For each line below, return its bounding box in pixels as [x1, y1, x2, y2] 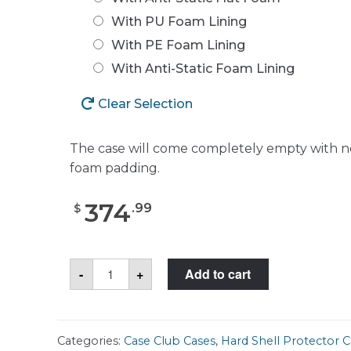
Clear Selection [97, 96, 193, 111]
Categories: [56, 333, 124, 348]
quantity [92, 306, 145, 321]
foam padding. [69, 160, 160, 175]
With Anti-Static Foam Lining [110, 60, 295, 76]
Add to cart [185, 264, 251, 283]
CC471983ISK [92, 280, 179, 296]
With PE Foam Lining [110, 37, 245, 52]
